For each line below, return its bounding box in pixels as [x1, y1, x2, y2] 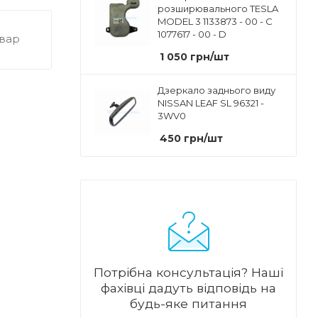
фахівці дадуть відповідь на [101, 280, 276, 296]
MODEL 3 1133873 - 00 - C [158, 16, 273, 28]
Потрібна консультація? [94, 265, 251, 280]
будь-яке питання [130, 296, 247, 312]
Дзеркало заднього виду [158, 84, 275, 97]
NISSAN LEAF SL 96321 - [158, 97, 264, 109]
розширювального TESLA [158, 3, 278, 15]
